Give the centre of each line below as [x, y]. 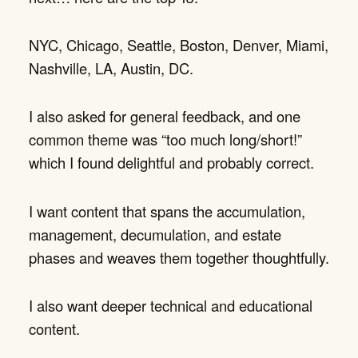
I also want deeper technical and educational [171, 305]
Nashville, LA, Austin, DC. [111, 68]
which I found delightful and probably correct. [171, 163]
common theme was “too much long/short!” [165, 139]
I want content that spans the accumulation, [167, 211]
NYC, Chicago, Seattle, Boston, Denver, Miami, [179, 45]
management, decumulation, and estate [155, 234]
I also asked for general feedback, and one [165, 116]
